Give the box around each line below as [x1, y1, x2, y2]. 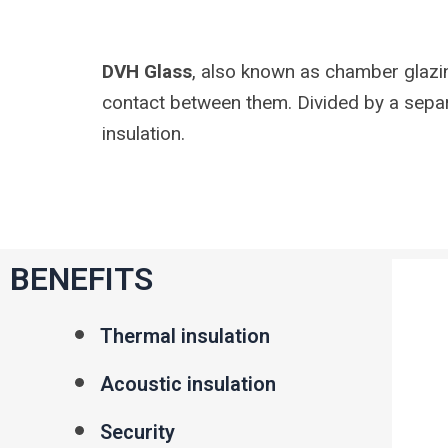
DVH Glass [102, 59, 192, 83]
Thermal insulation [100, 324, 270, 349]
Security [100, 420, 175, 445]
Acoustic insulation [100, 372, 276, 397]
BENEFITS [10, 260, 153, 299]
